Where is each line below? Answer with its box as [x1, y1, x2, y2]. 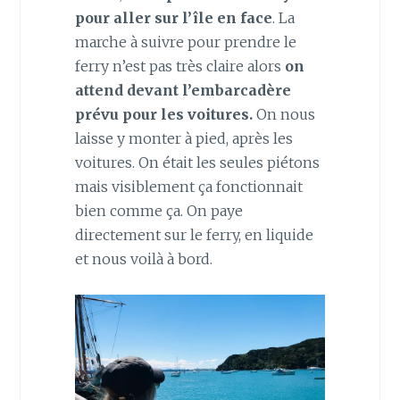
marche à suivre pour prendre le [74, 32, 296, 51]
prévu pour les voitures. [74, 104, 256, 123]
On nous [255, 104, 315, 123]
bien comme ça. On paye [74, 201, 243, 220]
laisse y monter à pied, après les [74, 129, 293, 147]
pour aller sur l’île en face [74, 8, 272, 27]
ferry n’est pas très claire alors [74, 56, 285, 75]
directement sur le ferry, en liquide [74, 225, 313, 244]
